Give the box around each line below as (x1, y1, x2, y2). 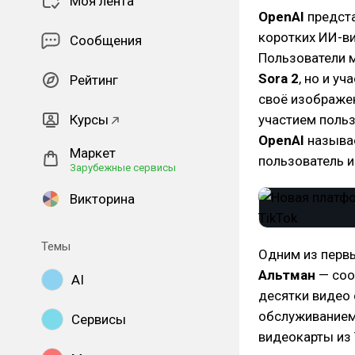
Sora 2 (258, 71, 299, 86)
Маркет (70, 145, 116, 161)
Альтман (258, 267, 315, 283)
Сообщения (70, 32, 142, 48)
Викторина (70, 191, 135, 207)
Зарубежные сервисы (70, 162, 176, 174)
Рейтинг (70, 72, 118, 88)
